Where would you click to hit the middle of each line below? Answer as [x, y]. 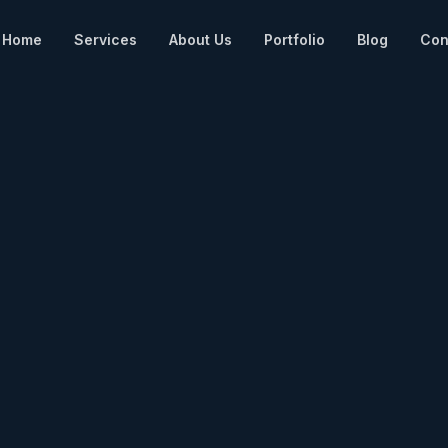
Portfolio [294, 39]
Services [105, 39]
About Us [200, 39]
